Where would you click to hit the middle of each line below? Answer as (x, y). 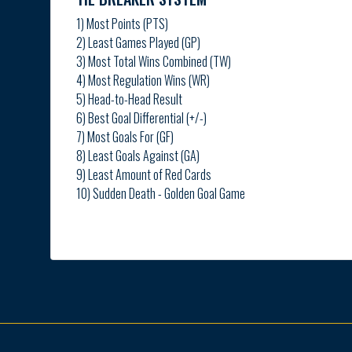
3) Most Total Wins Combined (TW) (154, 61)
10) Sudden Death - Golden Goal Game (161, 193)
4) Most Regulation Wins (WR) (143, 80)
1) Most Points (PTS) (122, 23)
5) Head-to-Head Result (129, 99)
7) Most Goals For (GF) (125, 136)
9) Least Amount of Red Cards (144, 174)
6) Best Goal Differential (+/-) (141, 117)
